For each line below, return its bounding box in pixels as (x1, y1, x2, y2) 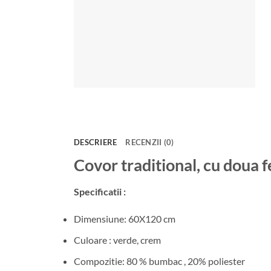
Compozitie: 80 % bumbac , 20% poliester (74, 255, 245, 267)
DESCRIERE (74, 137, 117, 147)
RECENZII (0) (125, 137, 174, 147)
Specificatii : (74, 185, 126, 197)
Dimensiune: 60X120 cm (74, 213, 175, 225)
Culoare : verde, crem (74, 233, 161, 246)
